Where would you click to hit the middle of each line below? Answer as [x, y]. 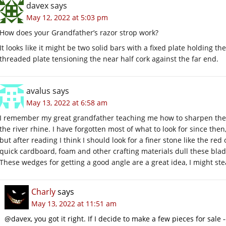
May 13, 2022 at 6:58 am [67, 102]
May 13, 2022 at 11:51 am [74, 203]
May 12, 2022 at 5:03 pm [67, 17]
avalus [38, 91]
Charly [43, 191]
